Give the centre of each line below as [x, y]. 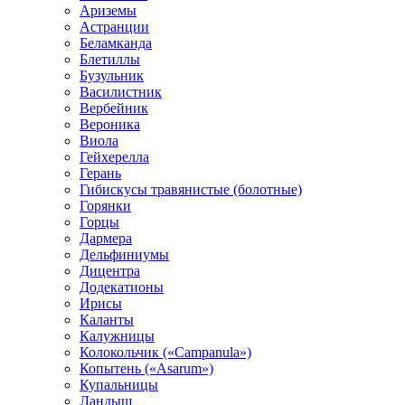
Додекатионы [122, 287]
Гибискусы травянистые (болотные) [191, 190]
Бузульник [112, 76]
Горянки [105, 206]
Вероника [110, 125]
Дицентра [110, 271]
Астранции [114, 27]
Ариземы [108, 11]
